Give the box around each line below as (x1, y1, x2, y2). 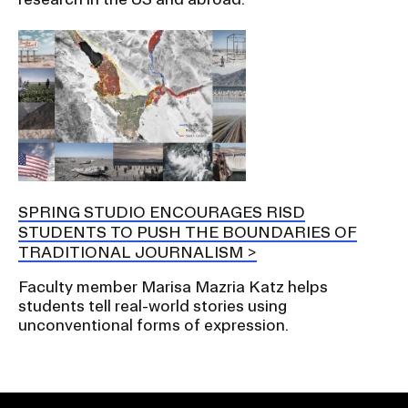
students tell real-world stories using (18, 297, 287, 315)
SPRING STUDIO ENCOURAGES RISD (18, 203, 305, 221)
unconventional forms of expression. (18, 316, 289, 334)
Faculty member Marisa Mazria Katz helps (18, 278, 328, 296)
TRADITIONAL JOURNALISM (18, 243, 243, 261)
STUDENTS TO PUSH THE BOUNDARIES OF (18, 223, 357, 241)
